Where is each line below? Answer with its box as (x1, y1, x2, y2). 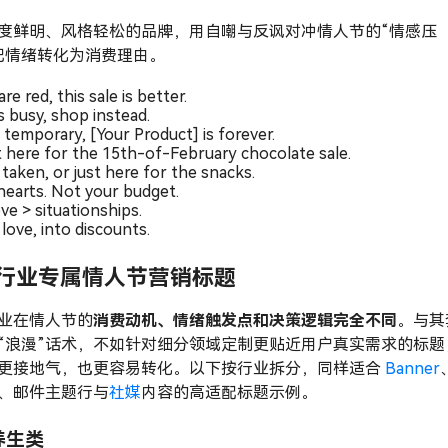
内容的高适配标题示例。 (141, 383, 318, 403)
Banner (385, 359, 441, 379)
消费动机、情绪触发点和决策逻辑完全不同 (93, 311, 398, 331)
